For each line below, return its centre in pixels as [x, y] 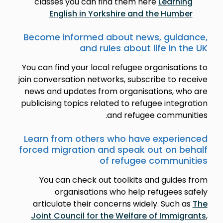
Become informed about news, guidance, [115, 37]
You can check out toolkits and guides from [123, 180]
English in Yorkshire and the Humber [121, 13]
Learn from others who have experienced [115, 138]
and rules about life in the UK [143, 48]
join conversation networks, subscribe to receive [113, 79]
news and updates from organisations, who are [116, 91]
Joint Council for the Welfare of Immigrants [118, 216]
